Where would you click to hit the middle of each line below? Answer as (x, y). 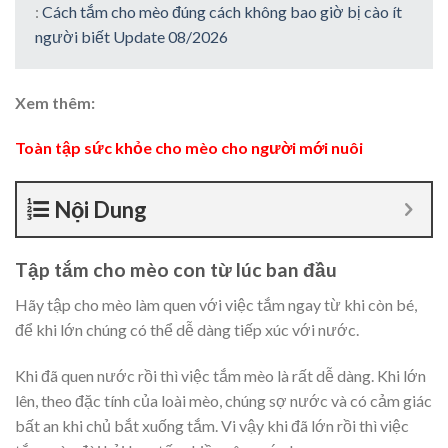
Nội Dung (100, 210)
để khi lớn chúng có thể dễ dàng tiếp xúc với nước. (187, 329)
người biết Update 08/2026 (131, 36)
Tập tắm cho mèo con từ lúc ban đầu (176, 270)
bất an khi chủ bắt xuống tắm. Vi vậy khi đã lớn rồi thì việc (212, 425)
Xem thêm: (55, 102)
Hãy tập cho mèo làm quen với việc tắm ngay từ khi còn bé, (216, 304)
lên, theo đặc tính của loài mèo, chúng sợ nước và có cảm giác (223, 400)
